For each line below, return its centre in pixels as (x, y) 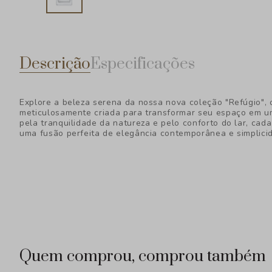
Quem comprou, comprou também (143, 257)
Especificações (143, 64)
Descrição (55, 64)
